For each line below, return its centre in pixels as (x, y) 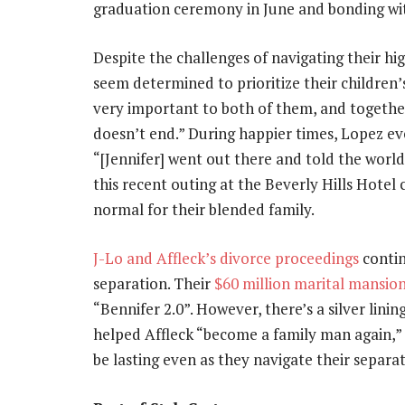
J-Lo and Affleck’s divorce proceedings (226, 259)
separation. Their (154, 284)
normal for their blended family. (204, 210)
